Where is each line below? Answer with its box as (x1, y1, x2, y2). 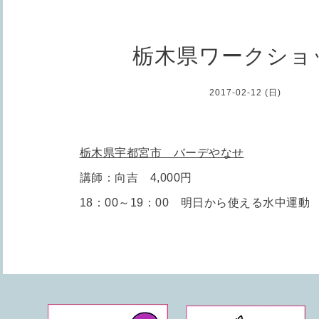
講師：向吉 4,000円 (79, 171, 192, 184)
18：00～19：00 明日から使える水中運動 (79, 196, 310, 209)
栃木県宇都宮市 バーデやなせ (79, 146, 244, 159)
